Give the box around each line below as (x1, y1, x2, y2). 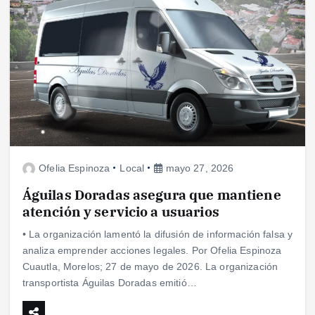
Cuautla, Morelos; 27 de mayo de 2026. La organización (22, 260, 278, 272)
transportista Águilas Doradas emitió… (22, 276, 197, 288)
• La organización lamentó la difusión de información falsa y (22, 228, 293, 240)
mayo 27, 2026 (162, 162, 234, 174)
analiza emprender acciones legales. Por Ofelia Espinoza (22, 244, 282, 256)
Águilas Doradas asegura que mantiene (22, 185, 281, 203)
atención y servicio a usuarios (22, 202, 219, 220)
